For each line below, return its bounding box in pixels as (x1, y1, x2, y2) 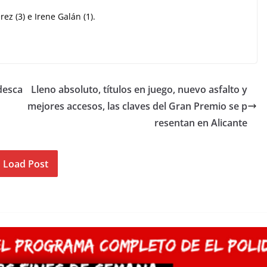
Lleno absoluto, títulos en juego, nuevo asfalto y (31, 82, 247, 96)
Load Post (2, 157, 48, 171)
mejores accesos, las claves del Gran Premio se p (27, 99, 247, 113)
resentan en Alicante (154, 116, 247, 129)
